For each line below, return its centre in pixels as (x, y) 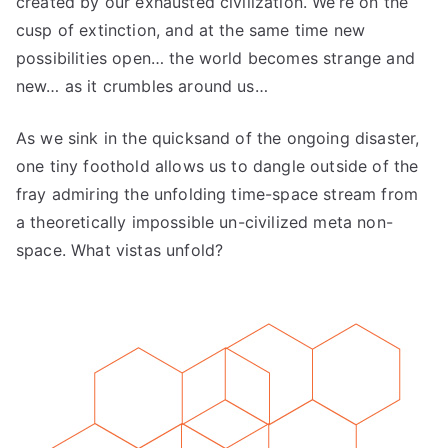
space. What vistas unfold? (120, 250)
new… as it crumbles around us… (142, 86)
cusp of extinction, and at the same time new (191, 30)
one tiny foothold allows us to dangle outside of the (217, 166)
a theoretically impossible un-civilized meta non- (204, 222)
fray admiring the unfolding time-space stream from (217, 194)
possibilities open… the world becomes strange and (215, 58)
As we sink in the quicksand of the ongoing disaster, (218, 138)
